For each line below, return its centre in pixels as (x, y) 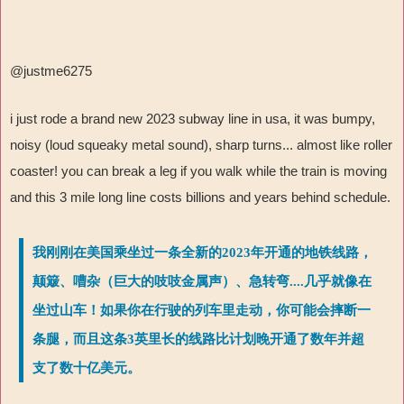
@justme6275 (51, 71)
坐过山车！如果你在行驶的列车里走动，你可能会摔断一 (202, 311)
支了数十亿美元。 (87, 368)
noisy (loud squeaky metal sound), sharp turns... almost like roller (201, 145)
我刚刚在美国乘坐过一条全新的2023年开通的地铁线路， (202, 253)
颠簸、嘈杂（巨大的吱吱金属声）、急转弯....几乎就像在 (202, 282)
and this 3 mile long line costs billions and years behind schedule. (200, 197)
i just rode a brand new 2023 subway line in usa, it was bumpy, (193, 119)
